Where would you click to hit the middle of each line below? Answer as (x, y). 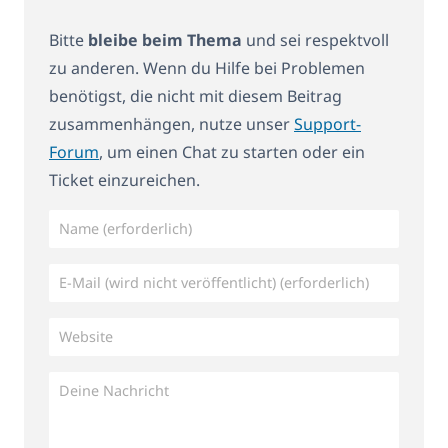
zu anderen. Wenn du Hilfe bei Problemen (207, 68)
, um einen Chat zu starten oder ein (232, 152)
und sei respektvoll (315, 40)
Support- (327, 124)
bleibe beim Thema (165, 40)
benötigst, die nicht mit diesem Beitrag (195, 96)
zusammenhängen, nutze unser (171, 124)
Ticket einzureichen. (124, 180)
